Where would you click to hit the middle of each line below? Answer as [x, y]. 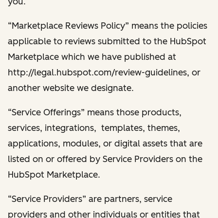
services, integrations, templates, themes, [94, 128]
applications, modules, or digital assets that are [105, 143]
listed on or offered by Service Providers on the [105, 159]
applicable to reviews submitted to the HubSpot [107, 41]
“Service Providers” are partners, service [90, 199]
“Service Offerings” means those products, [95, 112]
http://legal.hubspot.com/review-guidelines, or [104, 72]
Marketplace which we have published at [92, 57]
